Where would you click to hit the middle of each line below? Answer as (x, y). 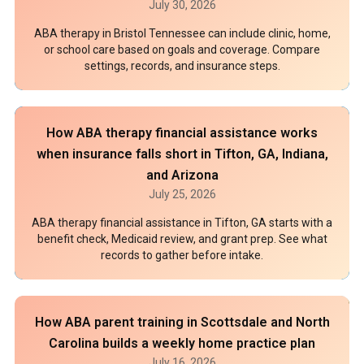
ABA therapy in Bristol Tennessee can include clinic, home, (182, 33)
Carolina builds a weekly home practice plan (182, 343)
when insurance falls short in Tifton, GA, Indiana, (182, 154)
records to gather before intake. (182, 255)
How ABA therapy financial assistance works (182, 133)
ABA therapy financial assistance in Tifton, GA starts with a (182, 223)
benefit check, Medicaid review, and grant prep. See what (182, 239)
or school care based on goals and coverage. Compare (182, 50)
